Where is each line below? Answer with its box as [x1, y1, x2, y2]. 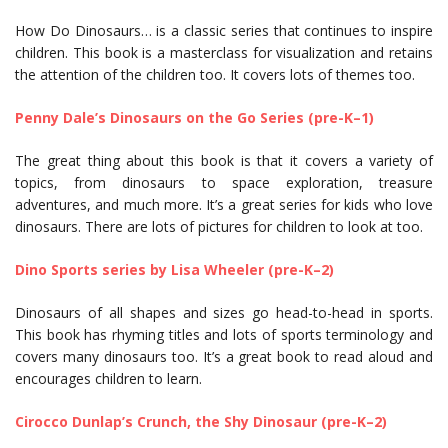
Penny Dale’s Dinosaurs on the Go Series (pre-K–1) [15, 108, 374, 128]
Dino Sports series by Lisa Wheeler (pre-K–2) [15, 260, 338, 280]
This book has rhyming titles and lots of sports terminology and [15, 325, 433, 345]
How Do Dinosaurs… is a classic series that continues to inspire [15, 21, 433, 41]
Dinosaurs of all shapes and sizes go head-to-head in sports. [15, 303, 433, 323]
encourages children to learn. [15, 369, 206, 389]
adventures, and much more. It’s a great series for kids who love [15, 195, 433, 215]
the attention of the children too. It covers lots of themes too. [15, 65, 415, 85]
